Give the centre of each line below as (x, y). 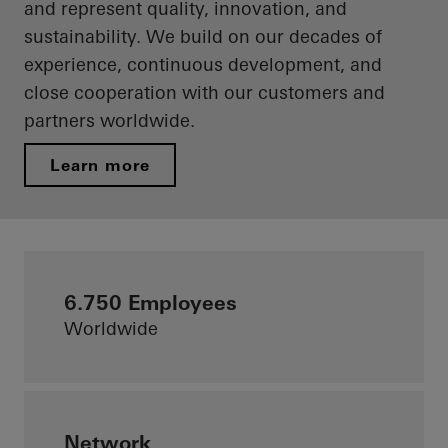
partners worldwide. (109, 121)
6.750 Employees (150, 303)
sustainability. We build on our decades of (203, 37)
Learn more (100, 165)
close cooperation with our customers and (204, 93)
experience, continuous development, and (203, 65)
